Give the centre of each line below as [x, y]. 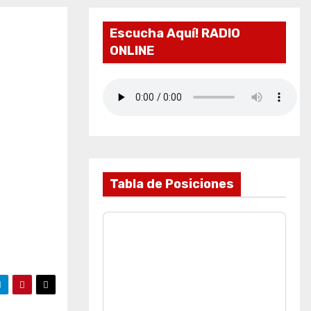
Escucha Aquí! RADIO [175, 33]
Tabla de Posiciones [172, 184]
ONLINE [132, 51]
